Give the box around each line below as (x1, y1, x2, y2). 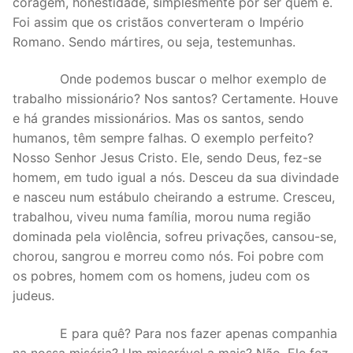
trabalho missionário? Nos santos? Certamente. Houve (13, 91, 338, 107)
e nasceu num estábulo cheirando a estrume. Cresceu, (13, 189, 335, 206)
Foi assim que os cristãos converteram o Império (13, 13, 304, 30)
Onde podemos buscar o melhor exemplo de (13, 71, 326, 87)
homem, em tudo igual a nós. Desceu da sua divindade (13, 169, 339, 186)
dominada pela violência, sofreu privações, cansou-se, (13, 229, 336, 245)
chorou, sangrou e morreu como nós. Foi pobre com (13, 248, 324, 265)
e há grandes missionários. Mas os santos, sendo (13, 110, 304, 127)
